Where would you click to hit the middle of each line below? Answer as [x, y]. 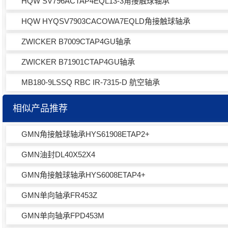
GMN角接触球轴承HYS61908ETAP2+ [85, 134]
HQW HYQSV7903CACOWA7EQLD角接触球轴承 [106, 21]
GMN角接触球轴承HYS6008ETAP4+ [83, 175]
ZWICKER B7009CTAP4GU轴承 [76, 41]
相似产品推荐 [40, 108]
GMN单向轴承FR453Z [59, 195]
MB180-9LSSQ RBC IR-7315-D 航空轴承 [91, 82]
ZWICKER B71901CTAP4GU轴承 [78, 62]
